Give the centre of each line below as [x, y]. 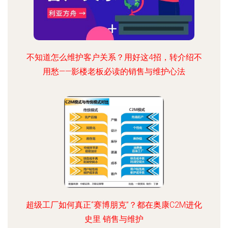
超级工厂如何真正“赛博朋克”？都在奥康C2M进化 [114, 205]
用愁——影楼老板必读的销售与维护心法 [114, 72]
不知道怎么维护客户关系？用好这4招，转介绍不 [114, 57]
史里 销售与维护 [114, 219]
